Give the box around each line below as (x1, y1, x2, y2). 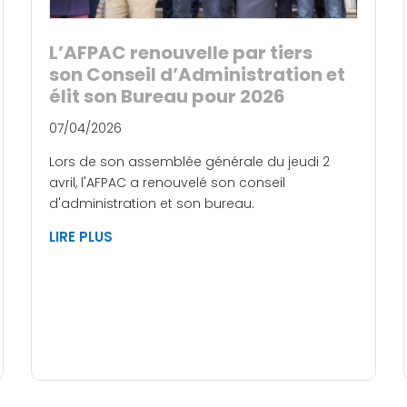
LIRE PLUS (49, 226, 113, 246)
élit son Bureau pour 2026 (49, 83, 285, 109)
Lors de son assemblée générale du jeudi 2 (49, 152, 330, 171)
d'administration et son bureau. (49, 194, 254, 213)
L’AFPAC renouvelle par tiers (49, 39, 327, 65)
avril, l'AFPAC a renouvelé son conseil (49, 173, 285, 192)
